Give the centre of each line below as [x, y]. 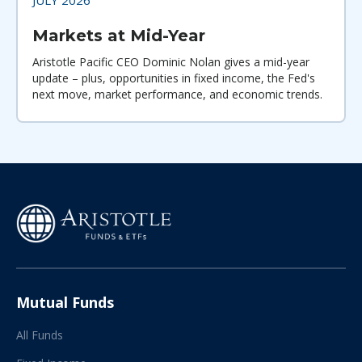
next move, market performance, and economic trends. [177, 94]
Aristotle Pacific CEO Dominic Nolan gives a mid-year [171, 61]
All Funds [40, 335]
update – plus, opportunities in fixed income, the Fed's [174, 78]
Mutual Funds [65, 302]
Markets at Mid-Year [119, 35]
